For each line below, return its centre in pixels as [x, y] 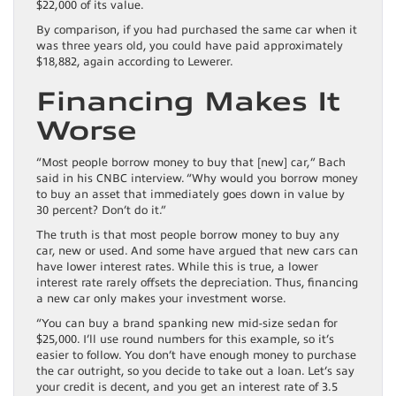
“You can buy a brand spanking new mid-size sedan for [187, 324]
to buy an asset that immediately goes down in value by [190, 195]
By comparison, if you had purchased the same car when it [197, 30]
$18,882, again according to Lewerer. [135, 62]
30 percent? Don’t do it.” [101, 211]
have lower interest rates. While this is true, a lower [177, 267]
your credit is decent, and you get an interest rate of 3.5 [187, 388]
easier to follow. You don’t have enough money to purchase [196, 356]
